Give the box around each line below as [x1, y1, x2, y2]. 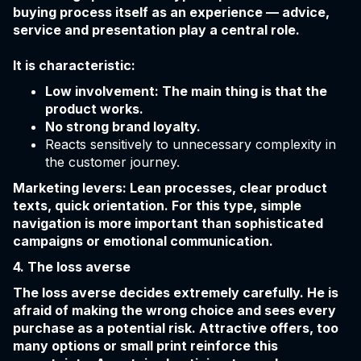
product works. [45, 101, 143, 118]
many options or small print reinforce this [13, 338, 278, 355]
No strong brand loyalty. [45, 118, 201, 135]
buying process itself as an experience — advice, [13, 4, 330, 21]
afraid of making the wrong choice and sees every [13, 302, 336, 319]
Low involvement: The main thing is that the [45, 83, 327, 100]
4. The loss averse [13, 259, 131, 276]
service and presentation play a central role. [13, 22, 300, 39]
